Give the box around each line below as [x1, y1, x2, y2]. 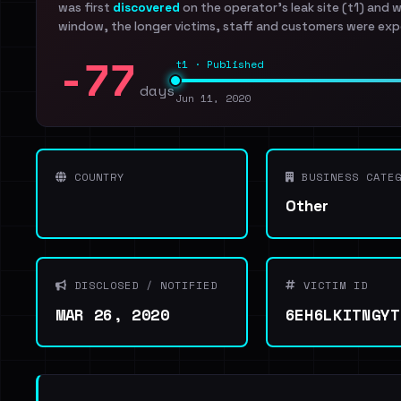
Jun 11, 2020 [175, 90, 251, 106]
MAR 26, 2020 [55, 303, 170, 326]
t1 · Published [175, 56, 263, 72]
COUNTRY [67, 169, 124, 184]
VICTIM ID [295, 277, 368, 293]
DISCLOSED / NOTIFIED [67, 277, 218, 293]
